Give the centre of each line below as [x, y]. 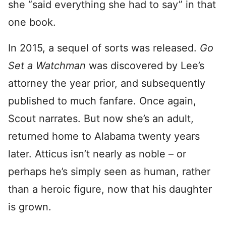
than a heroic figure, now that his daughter [110, 189]
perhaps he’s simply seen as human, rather [109, 172]
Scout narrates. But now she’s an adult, [101, 119]
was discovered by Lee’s [147, 66]
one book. [32, 22]
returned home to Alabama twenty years [104, 136]
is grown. [30, 207]
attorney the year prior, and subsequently [107, 83]
